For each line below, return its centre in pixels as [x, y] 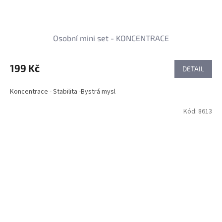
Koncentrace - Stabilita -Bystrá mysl [63, 91]
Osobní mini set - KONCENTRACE [111, 38]
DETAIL [193, 68]
